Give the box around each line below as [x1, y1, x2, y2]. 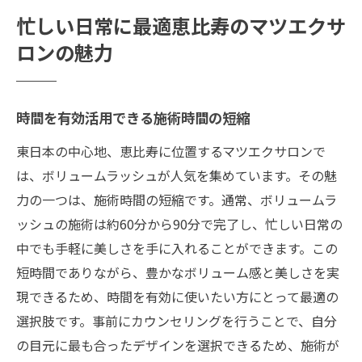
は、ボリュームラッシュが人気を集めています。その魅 [16, 165, 337, 185]
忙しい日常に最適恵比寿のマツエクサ [16, 19, 346, 39]
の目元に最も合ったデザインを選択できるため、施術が [16, 335, 339, 355]
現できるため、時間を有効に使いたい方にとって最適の [16, 286, 339, 306]
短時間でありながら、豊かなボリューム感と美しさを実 [16, 262, 339, 282]
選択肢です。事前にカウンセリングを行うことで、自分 [16, 310, 337, 330]
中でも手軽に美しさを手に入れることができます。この [16, 238, 338, 258]
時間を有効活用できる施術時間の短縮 [16, 112, 250, 127]
